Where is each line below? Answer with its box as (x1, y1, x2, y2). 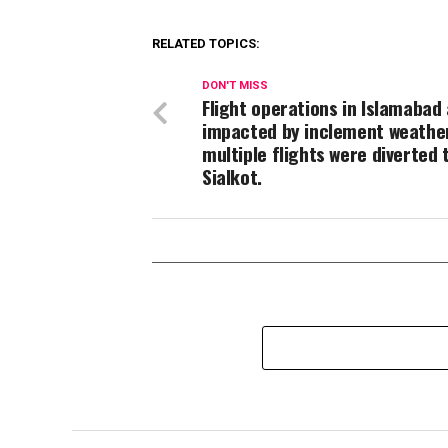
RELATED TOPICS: (152, 36, 260, 52)
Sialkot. (202, 162, 262, 192)
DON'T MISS (202, 79, 268, 93)
